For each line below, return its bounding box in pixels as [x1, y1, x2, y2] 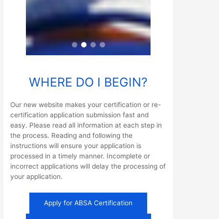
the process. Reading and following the [10, 131, 133, 140]
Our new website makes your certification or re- [10, 101, 161, 109]
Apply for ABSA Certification [44, 199, 133, 207]
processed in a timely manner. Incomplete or [10, 152, 151, 160]
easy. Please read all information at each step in [10, 121, 162, 130]
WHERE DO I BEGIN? [29, 75, 148, 90]
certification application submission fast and [10, 111, 149, 119]
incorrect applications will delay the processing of [10, 162, 166, 171]
